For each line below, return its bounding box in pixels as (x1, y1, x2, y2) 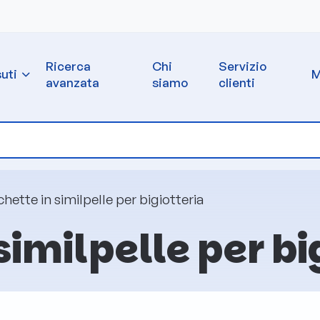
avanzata (46, 74, 99, 90)
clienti (218, 74, 255, 90)
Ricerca (46, 58, 91, 74)
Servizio (218, 58, 266, 74)
